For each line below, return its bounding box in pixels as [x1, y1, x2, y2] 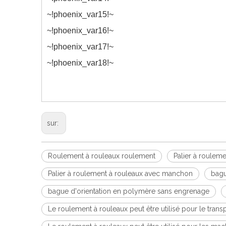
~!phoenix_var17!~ [47, 42, 114, 51]
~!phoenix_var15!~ [47, 10, 114, 19]
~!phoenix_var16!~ [47, 26, 114, 35]
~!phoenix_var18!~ [47, 59, 114, 67]
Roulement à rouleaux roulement [48, 152, 155, 160]
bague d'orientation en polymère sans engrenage [48, 187, 209, 195]
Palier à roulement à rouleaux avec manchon [48, 169, 193, 178]
